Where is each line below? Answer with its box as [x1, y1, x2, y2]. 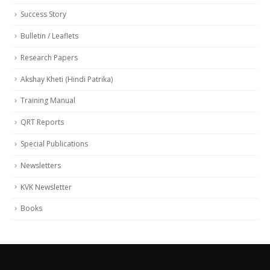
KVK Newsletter [20, 181, 72, 192]
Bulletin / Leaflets [20, 31, 78, 42]
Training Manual [20, 95, 75, 106]
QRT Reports [20, 117, 64, 128]
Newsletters [20, 160, 61, 171]
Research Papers [20, 52, 78, 63]
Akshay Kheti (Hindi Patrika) [20, 74, 113, 84]
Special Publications [20, 138, 88, 149]
